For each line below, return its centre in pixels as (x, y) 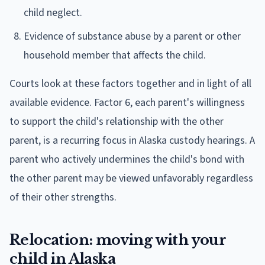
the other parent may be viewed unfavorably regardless (131, 178)
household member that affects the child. (115, 55)
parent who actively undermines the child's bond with (127, 159)
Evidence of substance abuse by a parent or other (132, 36)
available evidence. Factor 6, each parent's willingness (127, 102)
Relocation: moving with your (118, 240)
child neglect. (53, 12)
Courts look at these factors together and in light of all (130, 83)
